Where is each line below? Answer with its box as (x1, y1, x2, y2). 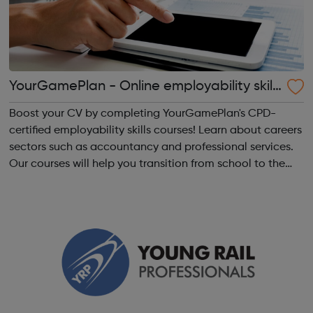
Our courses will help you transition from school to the (8, 158, 285, 170)
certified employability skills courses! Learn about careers (8, 124, 198, 136)
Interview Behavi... (57, 191, 101, 203)
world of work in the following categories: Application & (8, 175, 224, 187)
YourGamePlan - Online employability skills (8, 79, 282, 94)
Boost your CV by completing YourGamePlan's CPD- (8, 108, 276, 119)
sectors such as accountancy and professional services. (8, 141, 293, 153)
